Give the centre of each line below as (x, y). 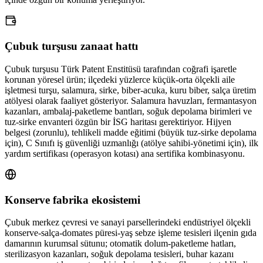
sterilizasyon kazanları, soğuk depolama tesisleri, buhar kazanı (119, 254)
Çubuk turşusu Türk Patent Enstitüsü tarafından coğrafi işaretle (121, 69)
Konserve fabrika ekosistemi (73, 200)
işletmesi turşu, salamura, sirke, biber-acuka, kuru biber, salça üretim (130, 90)
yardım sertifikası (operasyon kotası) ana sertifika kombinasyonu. (125, 153)
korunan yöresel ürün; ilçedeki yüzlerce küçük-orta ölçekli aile (120, 79)
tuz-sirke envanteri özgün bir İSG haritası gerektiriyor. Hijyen (118, 122)
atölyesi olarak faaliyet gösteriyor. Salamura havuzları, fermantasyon (131, 100)
